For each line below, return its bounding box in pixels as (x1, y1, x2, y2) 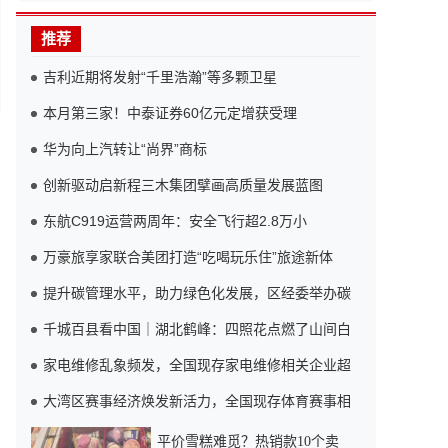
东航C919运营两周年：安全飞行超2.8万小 (43, 213, 307, 229)
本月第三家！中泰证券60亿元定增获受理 (43, 105, 297, 121)
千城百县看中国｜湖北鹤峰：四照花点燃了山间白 (43, 321, 351, 337)
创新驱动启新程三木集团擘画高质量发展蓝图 (43, 177, 323, 193)
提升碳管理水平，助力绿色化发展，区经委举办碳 (43, 285, 351, 301)
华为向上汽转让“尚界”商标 (43, 141, 207, 157)
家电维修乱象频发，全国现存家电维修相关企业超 (43, 357, 351, 373)
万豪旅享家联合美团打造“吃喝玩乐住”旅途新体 (43, 249, 333, 265)
